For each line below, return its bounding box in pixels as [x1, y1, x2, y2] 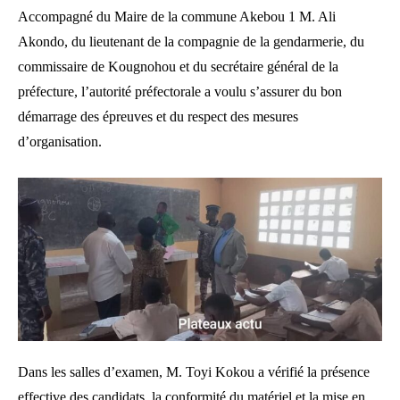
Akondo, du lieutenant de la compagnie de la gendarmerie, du [18, 33, 364, 49]
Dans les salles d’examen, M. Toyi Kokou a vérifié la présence [18, 364, 370, 380]
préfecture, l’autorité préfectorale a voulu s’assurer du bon [18, 83, 342, 99]
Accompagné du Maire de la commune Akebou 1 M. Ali [18, 8, 336, 24]
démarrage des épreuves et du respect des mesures [18, 108, 298, 124]
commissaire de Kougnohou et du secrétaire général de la [18, 58, 338, 74]
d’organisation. [18, 133, 102, 149]
